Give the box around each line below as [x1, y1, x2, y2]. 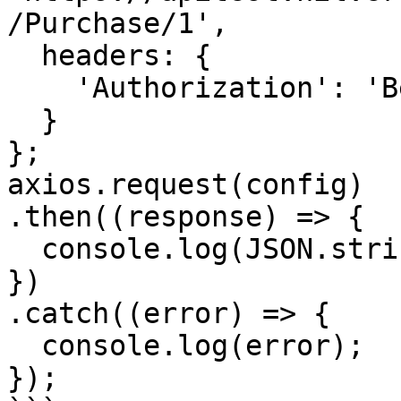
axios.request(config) [7, 168, 364, 200]
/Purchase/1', [7, 7, 228, 39]
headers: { [7, 39, 41, 72]
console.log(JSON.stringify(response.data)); [7, 233, 41, 265]
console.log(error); [7, 329, 41, 362]
